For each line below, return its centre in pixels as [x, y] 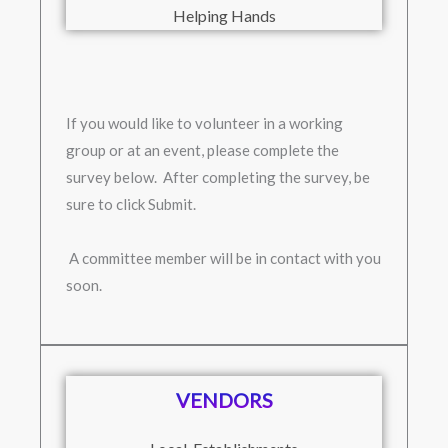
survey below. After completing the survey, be [218, 176]
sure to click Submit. [132, 203]
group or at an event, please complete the [202, 149]
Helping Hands [224, 15]
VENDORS [224, 399]
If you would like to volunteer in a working [204, 122]
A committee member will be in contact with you [223, 257]
